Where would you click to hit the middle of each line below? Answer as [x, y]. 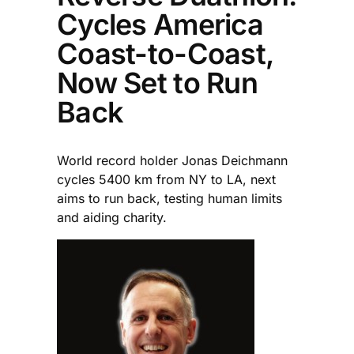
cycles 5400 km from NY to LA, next [166, 179]
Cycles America [160, 24]
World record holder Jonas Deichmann [172, 160]
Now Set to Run [157, 83]
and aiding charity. [112, 217]
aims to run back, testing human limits [169, 198]
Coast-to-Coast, [165, 53]
